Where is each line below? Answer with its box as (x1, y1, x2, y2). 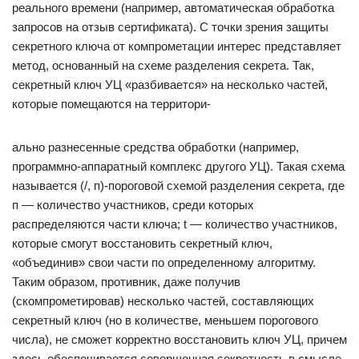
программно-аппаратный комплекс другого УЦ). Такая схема (12, 159, 345, 173)
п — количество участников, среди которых (12, 198, 254, 212)
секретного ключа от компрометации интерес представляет (12, 39, 341, 53)
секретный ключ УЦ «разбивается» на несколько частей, (12, 78, 328, 91)
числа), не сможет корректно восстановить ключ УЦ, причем (12, 333, 347, 346)
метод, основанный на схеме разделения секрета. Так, (12, 58, 314, 72)
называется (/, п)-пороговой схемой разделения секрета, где (12, 179, 345, 192)
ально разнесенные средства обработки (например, (12, 140, 299, 154)
